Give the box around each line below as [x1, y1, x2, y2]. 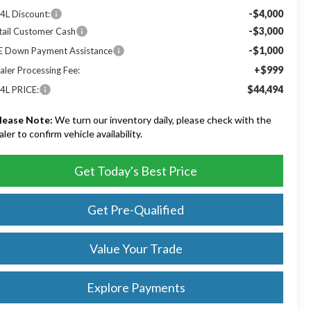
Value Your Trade [89, 240, 183, 256]
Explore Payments [86, 279, 185, 295]
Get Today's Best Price [74, 162, 197, 178]
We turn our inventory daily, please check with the [53, 113, 272, 126]
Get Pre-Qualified [87, 201, 184, 217]
